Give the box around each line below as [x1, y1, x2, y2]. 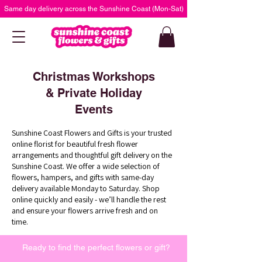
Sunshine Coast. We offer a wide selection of [12, 160, 160, 171]
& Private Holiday [45, 85, 142, 100]
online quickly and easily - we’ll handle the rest [12, 194, 166, 205]
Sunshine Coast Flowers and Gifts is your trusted [12, 127, 172, 138]
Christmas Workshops [32, 69, 155, 84]
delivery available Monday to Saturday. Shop [12, 182, 160, 194]
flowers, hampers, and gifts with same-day [12, 171, 154, 182]
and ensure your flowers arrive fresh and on [12, 205, 158, 216]
